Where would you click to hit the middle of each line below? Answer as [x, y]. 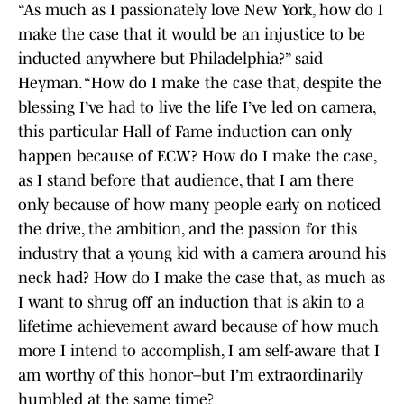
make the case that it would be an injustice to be [192, 35]
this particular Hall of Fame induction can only [185, 132]
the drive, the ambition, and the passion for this [188, 230]
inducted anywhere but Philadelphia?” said [170, 59]
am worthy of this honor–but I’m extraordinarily [190, 376]
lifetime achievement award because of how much [198, 327]
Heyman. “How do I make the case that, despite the [200, 83]
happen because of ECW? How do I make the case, [197, 156]
